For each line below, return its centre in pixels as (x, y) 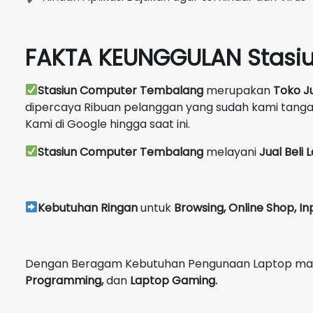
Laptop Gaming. (172, 280)
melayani (233, 152)
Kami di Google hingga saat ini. (108, 124)
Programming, (66, 280)
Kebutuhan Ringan (89, 208)
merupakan (239, 90)
